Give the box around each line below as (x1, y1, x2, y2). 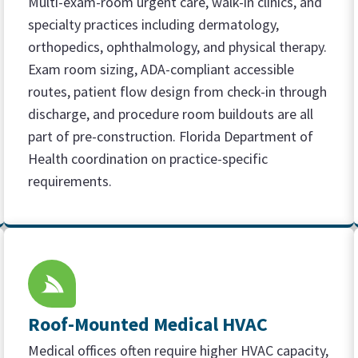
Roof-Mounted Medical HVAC (28, 312, 268, 336)
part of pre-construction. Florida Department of (28, 127, 314, 145)
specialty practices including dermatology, (28, 15, 280, 34)
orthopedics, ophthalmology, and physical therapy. (28, 38, 328, 56)
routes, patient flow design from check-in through (28, 82, 328, 101)
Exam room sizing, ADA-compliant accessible (28, 60, 295, 78)
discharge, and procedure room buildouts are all (28, 105, 314, 123)
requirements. (28, 172, 113, 190)
